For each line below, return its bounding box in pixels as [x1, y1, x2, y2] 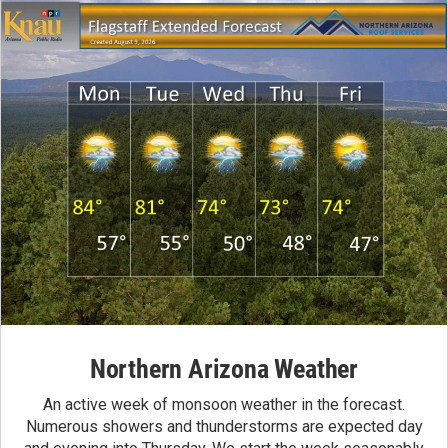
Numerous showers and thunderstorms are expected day [25, 416, 423, 436]
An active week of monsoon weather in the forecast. [43, 394, 405, 414]
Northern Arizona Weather [89, 353, 359, 384]
